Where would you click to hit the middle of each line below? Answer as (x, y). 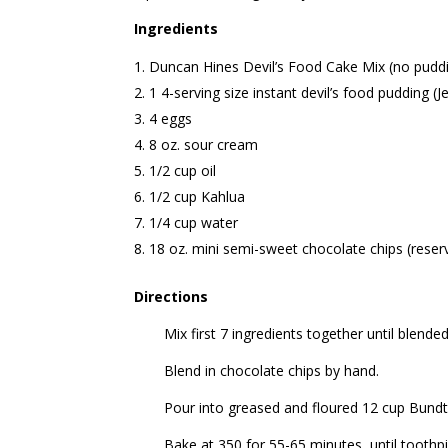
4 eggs (171, 118)
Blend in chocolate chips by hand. (272, 370)
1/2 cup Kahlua (197, 196)
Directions (171, 296)
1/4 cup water (194, 222)
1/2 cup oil (183, 170)
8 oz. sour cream (204, 144)
